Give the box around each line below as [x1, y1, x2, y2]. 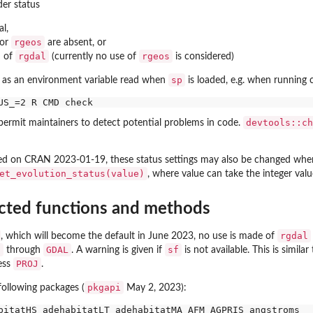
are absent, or [45, 37, 106, 48]
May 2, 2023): [124, 282, 187, 293]
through [3, 245, 43, 255]
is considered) [173, 51, 234, 61]
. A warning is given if [71, 245, 165, 255]
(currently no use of [49, 51, 139, 61]
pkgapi [87, 282, 121, 293]
